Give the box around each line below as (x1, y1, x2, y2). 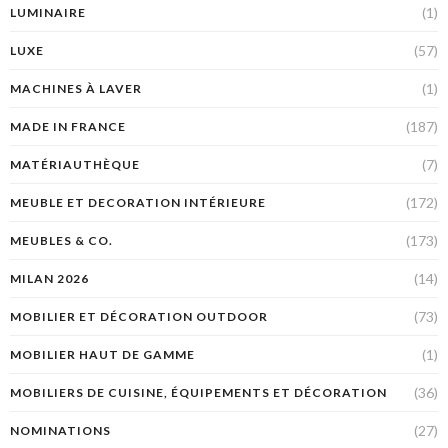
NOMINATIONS (10, 423, 111, 439)
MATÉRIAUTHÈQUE (10, 157, 140, 173)
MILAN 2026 (10, 271, 89, 287)
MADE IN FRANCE (10, 119, 126, 135)
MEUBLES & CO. (10, 233, 113, 249)
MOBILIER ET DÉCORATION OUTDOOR (10, 309, 268, 325)
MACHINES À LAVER (10, 81, 142, 97)
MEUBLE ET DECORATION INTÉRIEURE (10, 195, 266, 211)
